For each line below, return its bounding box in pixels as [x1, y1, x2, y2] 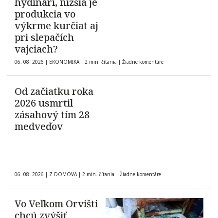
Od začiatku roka [15, 85, 93, 98]
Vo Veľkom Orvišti [15, 197, 98, 211]
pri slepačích [15, 31, 74, 44]
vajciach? [15, 42, 58, 56]
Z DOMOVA [49, 171, 77, 178]
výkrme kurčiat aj [15, 19, 98, 33]
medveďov [15, 120, 63, 133]
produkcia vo [15, 7, 75, 21]
